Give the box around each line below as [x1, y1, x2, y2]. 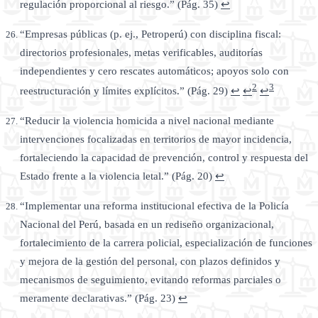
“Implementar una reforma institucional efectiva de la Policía [20, 200, 289, 212]
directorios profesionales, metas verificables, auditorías [20, 47, 263, 59]
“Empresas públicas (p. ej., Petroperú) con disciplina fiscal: [20, 28, 281, 40]
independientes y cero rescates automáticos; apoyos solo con [20, 65, 289, 77]
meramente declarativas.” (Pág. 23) [20, 292, 178, 305]
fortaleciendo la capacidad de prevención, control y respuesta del [20, 152, 308, 164]
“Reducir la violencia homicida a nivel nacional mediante [20, 115, 274, 127]
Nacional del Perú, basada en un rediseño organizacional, [20, 219, 274, 231]
